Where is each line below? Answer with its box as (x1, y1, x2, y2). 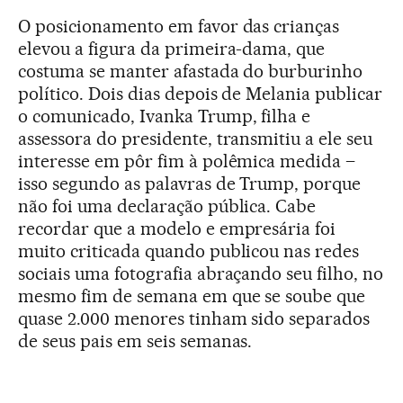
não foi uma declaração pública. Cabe (18, 194, 317, 217)
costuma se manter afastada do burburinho (18, 59, 363, 82)
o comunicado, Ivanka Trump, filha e (18, 104, 311, 127)
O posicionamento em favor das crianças (18, 14, 340, 37)
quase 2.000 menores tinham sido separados (18, 307, 371, 329)
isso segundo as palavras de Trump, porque (18, 172, 362, 194)
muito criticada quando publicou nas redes (18, 239, 360, 262)
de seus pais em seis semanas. (18, 329, 253, 352)
